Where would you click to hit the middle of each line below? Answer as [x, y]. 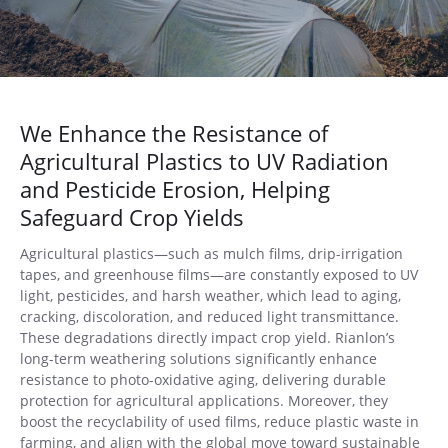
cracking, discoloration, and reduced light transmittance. [209, 316]
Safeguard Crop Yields [132, 217]
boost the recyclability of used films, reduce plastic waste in [219, 421]
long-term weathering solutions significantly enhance [198, 358]
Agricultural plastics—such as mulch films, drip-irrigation [211, 253]
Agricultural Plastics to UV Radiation [204, 161]
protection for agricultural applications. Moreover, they [204, 400]
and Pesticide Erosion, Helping [175, 189]
